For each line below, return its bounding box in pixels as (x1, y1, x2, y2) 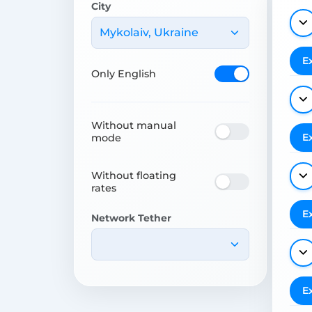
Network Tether (91, 211, 171, 224)
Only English (91, 67, 156, 80)
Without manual (91, 118, 176, 132)
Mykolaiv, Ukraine (99, 25, 198, 39)
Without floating (91, 169, 176, 182)
